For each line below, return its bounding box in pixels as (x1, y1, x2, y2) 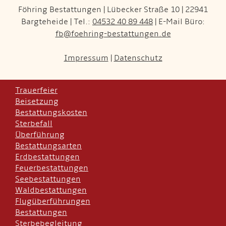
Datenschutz (114, 52, 162, 63)
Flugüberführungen (15, 196, 90, 206)
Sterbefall (15, 118, 52, 129)
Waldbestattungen (15, 185, 87, 195)
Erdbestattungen (15, 151, 80, 162)
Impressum (64, 52, 108, 63)
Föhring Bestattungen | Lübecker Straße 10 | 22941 (18, 4, 208, 15)
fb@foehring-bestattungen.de (55, 28, 171, 39)
